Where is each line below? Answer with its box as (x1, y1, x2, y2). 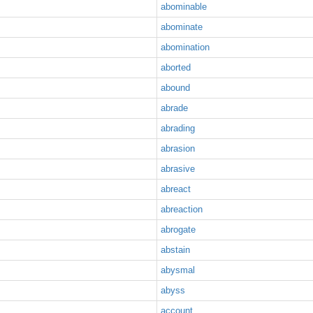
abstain (161, 245, 190, 255)
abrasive (161, 163, 195, 174)
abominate (161, 22, 203, 32)
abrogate (161, 224, 196, 235)
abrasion (161, 143, 195, 154)
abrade (161, 103, 188, 113)
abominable (161, 1, 207, 12)
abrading (161, 123, 195, 133)
